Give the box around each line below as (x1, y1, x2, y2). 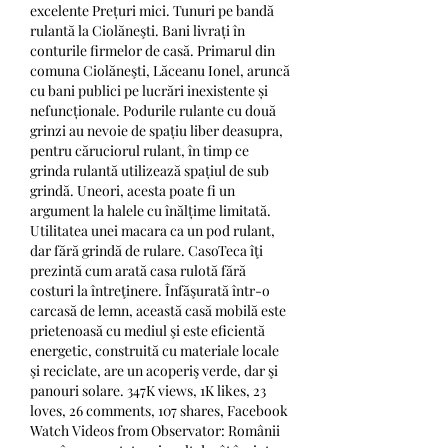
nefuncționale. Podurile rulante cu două (30, 101, 276, 121)
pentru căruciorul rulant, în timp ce (30, 141, 249, 161)
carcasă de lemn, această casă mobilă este (30, 301, 286, 321)
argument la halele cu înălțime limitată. (30, 201, 271, 221)
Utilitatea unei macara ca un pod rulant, (30, 221, 275, 241)
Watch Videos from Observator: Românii (30, 421, 280, 441)
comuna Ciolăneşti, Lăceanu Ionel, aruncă (30, 61, 290, 81)
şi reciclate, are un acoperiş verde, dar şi (30, 361, 278, 381)
